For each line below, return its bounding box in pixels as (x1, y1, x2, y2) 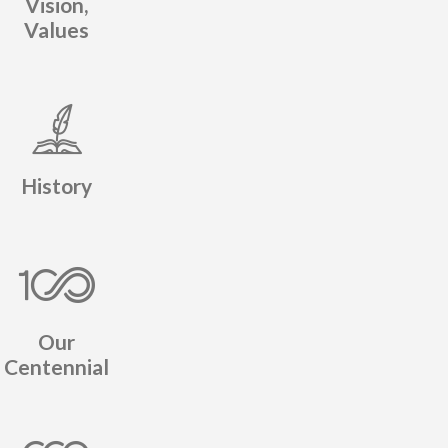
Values (24, 17, 90, 43)
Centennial (4, 354, 110, 380)
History (21, 173, 93, 199)
